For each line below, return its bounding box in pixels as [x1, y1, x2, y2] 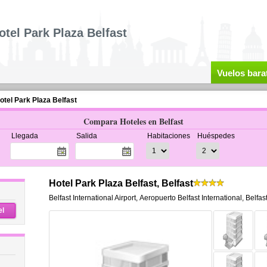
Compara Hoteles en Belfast [83, 115, 184, 128]
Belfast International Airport [48, 194, 136, 202]
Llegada [11, 132, 38, 140]
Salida [76, 132, 97, 140]
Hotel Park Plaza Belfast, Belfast [48, 178, 193, 188]
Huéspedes [197, 132, 235, 140]
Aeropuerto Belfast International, [139, 194, 244, 202]
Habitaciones [147, 132, 190, 140]
